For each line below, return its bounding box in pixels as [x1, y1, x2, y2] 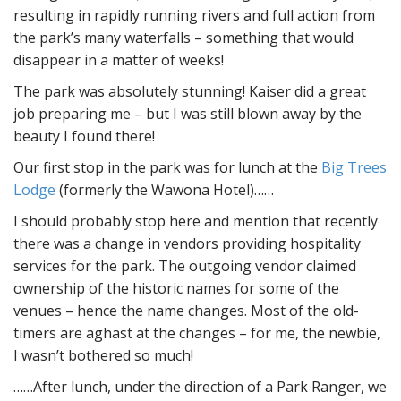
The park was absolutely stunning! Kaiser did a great [13, 81, 366, 102]
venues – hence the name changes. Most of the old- [13, 301, 359, 321]
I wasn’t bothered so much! [13, 346, 193, 366]
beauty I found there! [13, 126, 155, 147]
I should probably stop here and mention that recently [13, 211, 378, 232]
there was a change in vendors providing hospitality [13, 234, 361, 254]
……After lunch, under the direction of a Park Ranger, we [13, 377, 387, 397]
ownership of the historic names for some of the [13, 278, 339, 299]
